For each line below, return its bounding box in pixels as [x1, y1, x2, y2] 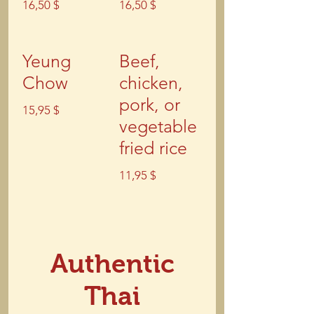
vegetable [119, 116, 197, 137]
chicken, [119, 72, 183, 93]
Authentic [50, 250, 175, 278]
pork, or [119, 94, 180, 115]
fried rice [119, 137, 187, 158]
